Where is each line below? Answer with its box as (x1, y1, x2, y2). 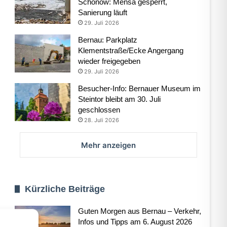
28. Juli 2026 (84, 116, 119, 124)
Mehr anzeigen (81, 140, 136, 150)
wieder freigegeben (78, 56, 140, 65)
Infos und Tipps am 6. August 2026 (78, 217, 192, 226)
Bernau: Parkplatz (78, 35, 137, 44)
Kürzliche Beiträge (24, 183, 105, 194)
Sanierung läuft (78, 8, 127, 17)
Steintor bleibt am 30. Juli (78, 94, 161, 103)
